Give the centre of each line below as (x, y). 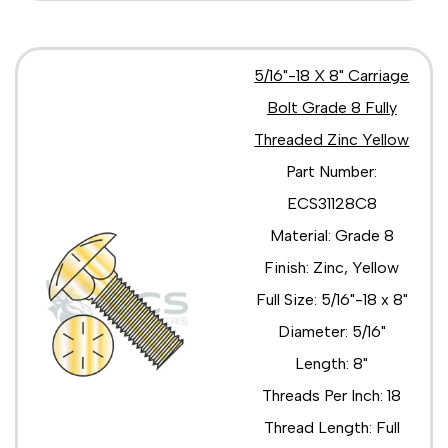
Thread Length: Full (331, 427)
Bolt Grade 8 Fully (331, 107)
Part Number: (332, 171)
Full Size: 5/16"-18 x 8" (331, 299)
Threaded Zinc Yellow (332, 139)
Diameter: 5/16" (331, 331)
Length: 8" (332, 363)
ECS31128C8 (331, 203)
